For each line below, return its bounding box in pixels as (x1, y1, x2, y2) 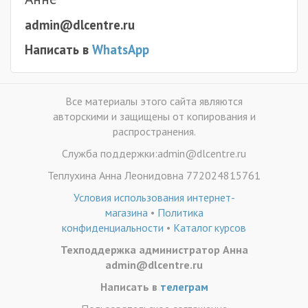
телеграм (159, 280, 208, 294)
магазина (104, 206, 148, 219)
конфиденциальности (62, 221, 164, 234)
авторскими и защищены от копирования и (52, 109, 256, 123)
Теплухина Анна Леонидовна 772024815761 (47, 168, 261, 182)
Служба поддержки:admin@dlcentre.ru (62, 146, 246, 160)
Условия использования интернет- (73, 190, 235, 204)
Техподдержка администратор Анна (60, 243, 248, 256)
